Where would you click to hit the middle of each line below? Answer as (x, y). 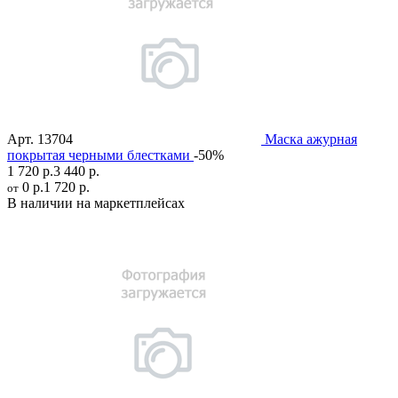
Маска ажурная (311, 139)
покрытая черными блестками (99, 155)
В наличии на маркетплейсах (96, 203)
